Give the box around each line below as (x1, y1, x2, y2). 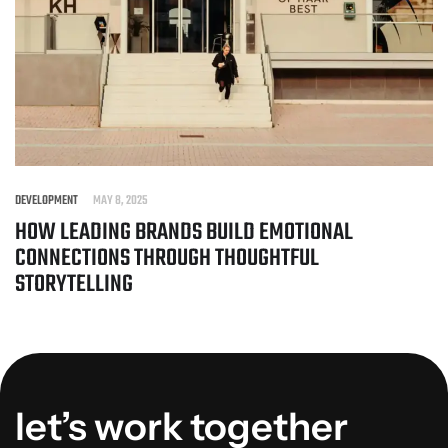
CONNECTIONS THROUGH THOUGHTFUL (15, 239, 319, 277)
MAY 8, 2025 (93, 190, 148, 211)
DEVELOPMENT (15, 190, 78, 211)
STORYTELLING (15, 265, 133, 303)
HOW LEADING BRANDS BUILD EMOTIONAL (15, 213, 353, 251)
